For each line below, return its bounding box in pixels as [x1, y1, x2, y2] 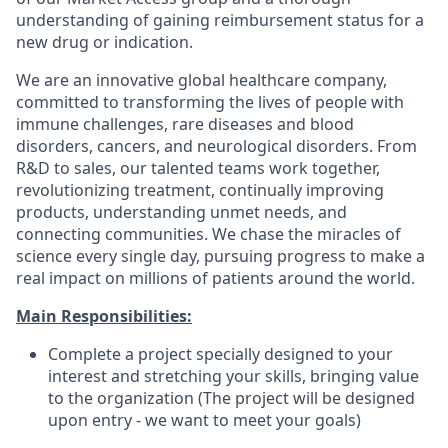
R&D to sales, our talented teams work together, [16, 157, 380, 179]
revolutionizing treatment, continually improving [16, 179, 384, 201]
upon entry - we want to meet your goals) [48, 409, 361, 431]
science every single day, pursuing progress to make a [16, 245, 425, 267]
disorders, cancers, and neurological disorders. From [16, 135, 417, 157]
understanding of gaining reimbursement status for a [16, 9, 424, 31]
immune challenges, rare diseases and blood [16, 113, 354, 135]
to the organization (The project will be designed [48, 387, 415, 409]
